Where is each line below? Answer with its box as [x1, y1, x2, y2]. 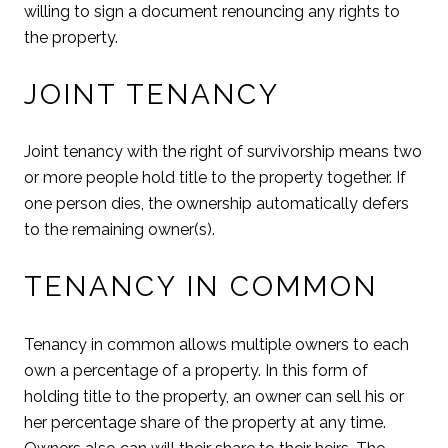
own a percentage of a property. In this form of [24, 360, 368, 380]
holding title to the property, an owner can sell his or [24, 386, 404, 406]
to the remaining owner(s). [24, 220, 215, 240]
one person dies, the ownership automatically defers [24, 194, 409, 214]
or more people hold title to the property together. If [24, 168, 406, 188]
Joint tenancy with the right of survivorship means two [24, 142, 422, 162]
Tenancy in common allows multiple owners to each [24, 334, 409, 354]
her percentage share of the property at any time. [24, 412, 386, 432]
